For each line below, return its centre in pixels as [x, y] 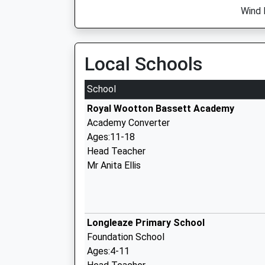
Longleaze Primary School [146, 223]
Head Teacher [116, 151]
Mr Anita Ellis [114, 165]
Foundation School [126, 237]
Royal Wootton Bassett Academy [161, 109]
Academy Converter [128, 123]
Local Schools [143, 64]
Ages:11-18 [111, 137]
